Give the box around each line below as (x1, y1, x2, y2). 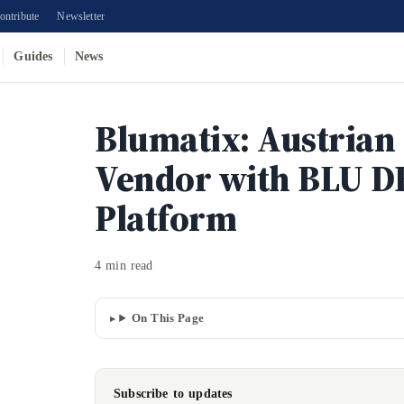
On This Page (132, 311, 204, 325)
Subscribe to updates (114, 387, 233, 400)
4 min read (95, 259, 153, 272)
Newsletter (57, 10, 106, 23)
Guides (14, 50, 53, 63)
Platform (95, 194, 237, 243)
